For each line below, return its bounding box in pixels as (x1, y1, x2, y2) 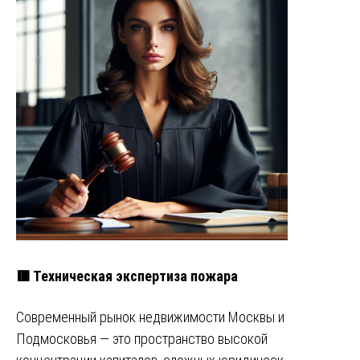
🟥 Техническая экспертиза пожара (16, 267, 238, 284)
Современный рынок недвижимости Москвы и (16, 308, 284, 325)
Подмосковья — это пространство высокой (16, 329, 268, 347)
